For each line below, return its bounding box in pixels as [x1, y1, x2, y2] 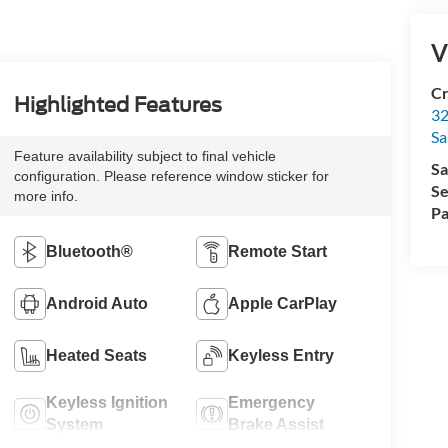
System [45, 415, 103, 433]
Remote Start [228, 242, 328, 260]
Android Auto [45, 294, 148, 312]
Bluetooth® [45, 242, 133, 260]
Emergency [228, 393, 316, 411]
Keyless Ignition [45, 393, 168, 411]
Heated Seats [45, 346, 147, 364]
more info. [13, 187, 78, 204]
